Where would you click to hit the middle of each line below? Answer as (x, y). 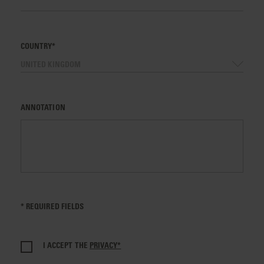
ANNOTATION (43, 107)
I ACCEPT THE (66, 245)
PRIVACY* (105, 245)
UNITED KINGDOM (51, 64)
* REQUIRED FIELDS (52, 206)
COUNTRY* (38, 46)
